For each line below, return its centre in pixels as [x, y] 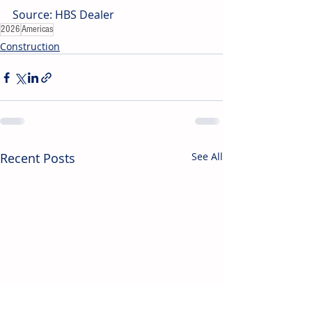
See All [207, 157]
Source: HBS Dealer [63, 15]
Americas [37, 30]
